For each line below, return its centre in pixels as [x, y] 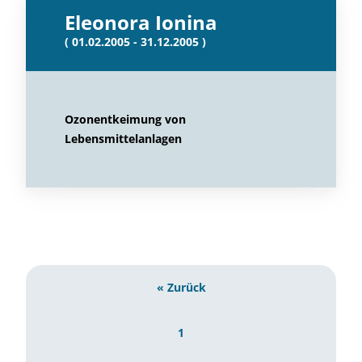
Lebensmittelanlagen [123, 139]
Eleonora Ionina [141, 22]
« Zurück [181, 287]
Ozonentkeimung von [125, 119]
